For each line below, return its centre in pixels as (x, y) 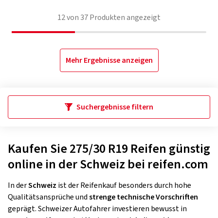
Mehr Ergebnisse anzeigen (109, 60)
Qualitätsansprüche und (48, 197)
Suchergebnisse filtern (115, 107)
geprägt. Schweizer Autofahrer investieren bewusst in (97, 209)
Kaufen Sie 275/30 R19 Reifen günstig (109, 149)
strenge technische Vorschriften (144, 197)
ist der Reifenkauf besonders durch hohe (124, 185)
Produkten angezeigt (124, 18)
